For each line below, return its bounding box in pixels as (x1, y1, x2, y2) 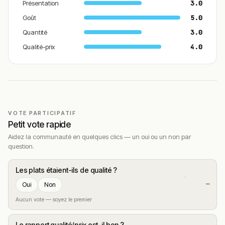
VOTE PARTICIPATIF (8, 109, 76, 117)
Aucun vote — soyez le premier (16, 195, 92, 203)
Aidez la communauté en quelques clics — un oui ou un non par (8, 132, 191, 141)
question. (8, 142, 34, 150)
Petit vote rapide (8, 119, 71, 130)
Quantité (23, 28, 47, 36)
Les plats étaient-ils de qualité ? (16, 165, 118, 174)
